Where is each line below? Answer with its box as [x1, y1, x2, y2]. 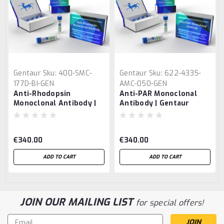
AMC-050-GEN [119, 79, 167, 89]
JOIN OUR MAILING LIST [20, 195, 136, 209]
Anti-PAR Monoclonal [119, 89, 197, 99]
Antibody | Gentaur [119, 98, 189, 108]
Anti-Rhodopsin [13, 89, 71, 99]
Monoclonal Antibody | [13, 98, 96, 108]
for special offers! [135, 197, 204, 208]
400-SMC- [58, 68, 92, 78]
